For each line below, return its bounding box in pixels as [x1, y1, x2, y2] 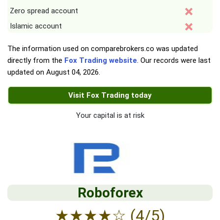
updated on [7, 68, 46, 77]
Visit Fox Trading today [68, 91, 152, 100]
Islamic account [10, 22, 62, 31]
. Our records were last [137, 56, 211, 65]
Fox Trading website [64, 56, 137, 65]
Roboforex [77, 185, 143, 201]
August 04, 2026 [46, 68, 99, 77]
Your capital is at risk [76, 111, 144, 120]
